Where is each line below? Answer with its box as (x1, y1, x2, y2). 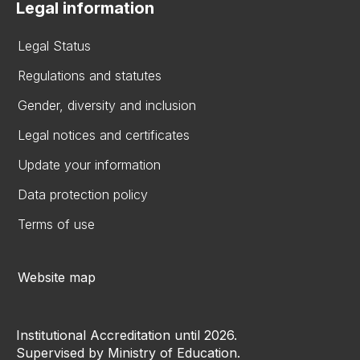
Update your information (18, 156, 161, 173)
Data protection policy (18, 186, 148, 202)
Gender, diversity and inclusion (18, 96, 196, 113)
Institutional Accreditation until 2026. (16, 326, 237, 343)
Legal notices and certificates (18, 126, 190, 143)
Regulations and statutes (18, 67, 162, 84)
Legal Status (18, 37, 91, 54)
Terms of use (18, 215, 95, 232)
